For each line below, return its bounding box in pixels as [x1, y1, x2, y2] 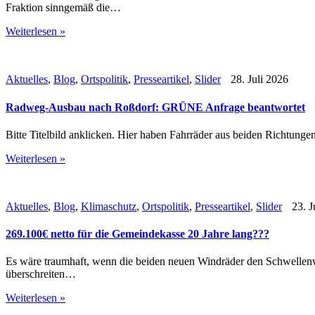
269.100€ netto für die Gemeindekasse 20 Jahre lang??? [6, 228, 269, 240]
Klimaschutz [81, 200, 136, 212]
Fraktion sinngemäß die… [6, 1, 121, 14]
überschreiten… [6, 268, 76, 281]
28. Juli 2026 [228, 73, 288, 86]
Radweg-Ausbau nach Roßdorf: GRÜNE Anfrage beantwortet [6, 101, 305, 113]
